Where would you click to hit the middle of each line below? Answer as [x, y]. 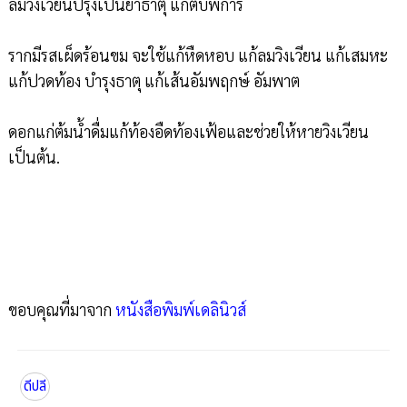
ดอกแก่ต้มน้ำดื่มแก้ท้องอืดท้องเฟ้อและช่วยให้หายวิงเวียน [188, 132]
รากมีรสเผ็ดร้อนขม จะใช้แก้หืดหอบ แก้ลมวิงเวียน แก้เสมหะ [198, 55]
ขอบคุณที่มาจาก [61, 310]
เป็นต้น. [34, 157]
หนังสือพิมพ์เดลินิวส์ [180, 310]
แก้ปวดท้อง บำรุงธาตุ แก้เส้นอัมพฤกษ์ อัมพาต [154, 81]
